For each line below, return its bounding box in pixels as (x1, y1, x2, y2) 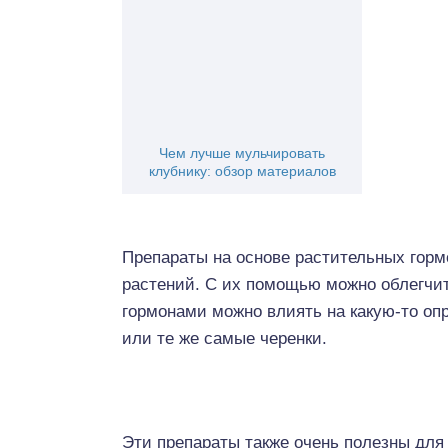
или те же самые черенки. (122, 329, 327, 348)
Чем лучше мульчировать (159, 145, 325, 161)
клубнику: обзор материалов (148, 163, 336, 179)
